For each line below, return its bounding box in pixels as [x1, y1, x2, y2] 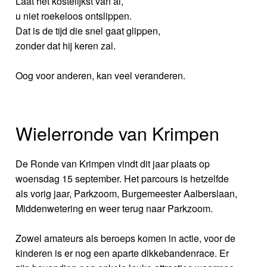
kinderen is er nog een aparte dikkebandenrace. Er [15, 246, 229, 260]
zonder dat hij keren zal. [15, 38, 116, 52]
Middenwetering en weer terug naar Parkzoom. [15, 201, 213, 215]
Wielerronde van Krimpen [15, 119, 220, 146]
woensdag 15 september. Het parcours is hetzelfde [15, 171, 229, 185]
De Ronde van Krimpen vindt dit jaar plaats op [15, 156, 210, 170]
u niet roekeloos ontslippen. [15, 8, 132, 23]
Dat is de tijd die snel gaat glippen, [15, 23, 161, 38]
